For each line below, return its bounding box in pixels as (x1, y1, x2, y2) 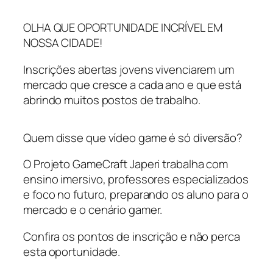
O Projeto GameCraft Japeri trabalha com (23, 156, 229, 172)
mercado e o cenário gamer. (23, 202, 165, 218)
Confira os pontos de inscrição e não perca (23, 228, 240, 244)
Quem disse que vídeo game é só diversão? (23, 129, 243, 146)
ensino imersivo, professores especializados (23, 171, 249, 188)
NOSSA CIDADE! (23, 35, 103, 51)
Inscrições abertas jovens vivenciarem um (23, 61, 234, 77)
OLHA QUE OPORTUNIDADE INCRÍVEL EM (23, 19, 222, 36)
